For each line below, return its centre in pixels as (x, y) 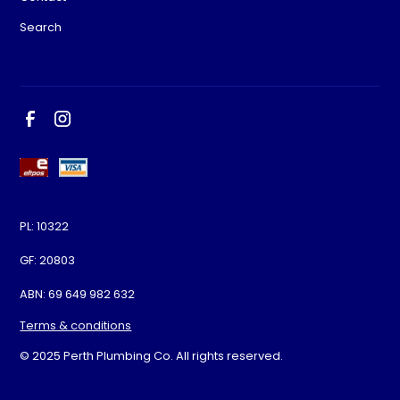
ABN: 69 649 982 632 (78, 294)
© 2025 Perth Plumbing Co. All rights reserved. (152, 355)
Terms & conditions (76, 325)
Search (41, 27)
